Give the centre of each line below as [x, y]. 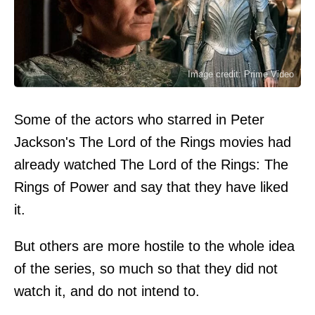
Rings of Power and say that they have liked [151, 187]
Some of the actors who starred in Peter [139, 119]
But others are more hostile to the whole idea [154, 246]
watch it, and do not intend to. [107, 291]
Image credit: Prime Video [241, 74]
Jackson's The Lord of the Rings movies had [153, 142]
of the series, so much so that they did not [146, 268]
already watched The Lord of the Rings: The [151, 164]
